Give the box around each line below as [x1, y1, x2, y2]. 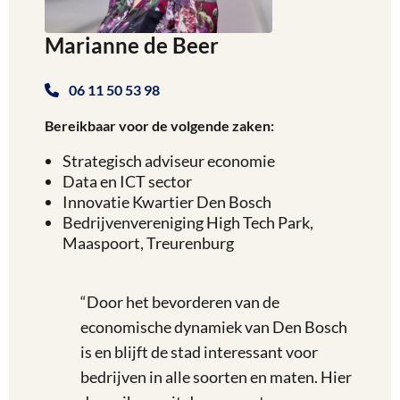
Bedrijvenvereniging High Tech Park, [62, 212, 313, 232]
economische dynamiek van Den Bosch [80, 317, 347, 337]
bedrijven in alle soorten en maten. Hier [80, 367, 352, 387]
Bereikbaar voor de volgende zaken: [45, 117, 274, 134]
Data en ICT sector [62, 171, 192, 191]
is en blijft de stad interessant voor [80, 342, 318, 362]
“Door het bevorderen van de [80, 292, 279, 312]
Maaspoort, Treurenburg [62, 233, 234, 253]
